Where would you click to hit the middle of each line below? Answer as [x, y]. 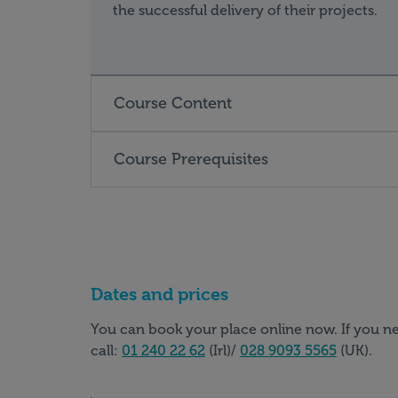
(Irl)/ [223, 350]
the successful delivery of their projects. [245, 10]
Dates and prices [159, 295]
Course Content [173, 103]
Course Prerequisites [191, 159]
